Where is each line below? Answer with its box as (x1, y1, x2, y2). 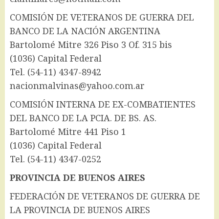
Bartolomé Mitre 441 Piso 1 (10, 126, 126, 138)
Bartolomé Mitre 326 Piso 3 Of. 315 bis (10, 39, 172, 51)
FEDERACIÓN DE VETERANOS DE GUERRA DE (10, 190, 200, 202)
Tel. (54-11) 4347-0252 (10, 153, 101, 165)
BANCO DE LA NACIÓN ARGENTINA (10, 25, 160, 37)
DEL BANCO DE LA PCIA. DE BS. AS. (10, 112, 156, 124)
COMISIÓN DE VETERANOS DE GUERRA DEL (10, 11, 194, 23)
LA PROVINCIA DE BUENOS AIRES (10, 204, 150, 216)
